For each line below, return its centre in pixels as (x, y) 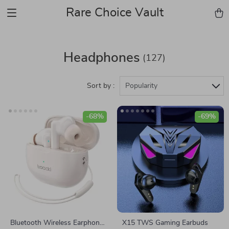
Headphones (102, 58)
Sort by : (101, 86)
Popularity (141, 86)
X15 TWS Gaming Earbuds (165, 223)
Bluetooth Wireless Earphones (59, 223)
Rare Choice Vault (114, 13)
